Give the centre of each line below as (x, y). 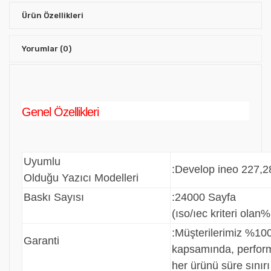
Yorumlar (41, 48)
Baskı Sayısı (54, 197)
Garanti (41, 240)
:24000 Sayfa (204, 197)
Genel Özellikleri (60, 112)
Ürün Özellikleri (53, 15)
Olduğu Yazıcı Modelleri (81, 178)
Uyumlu (42, 161)
